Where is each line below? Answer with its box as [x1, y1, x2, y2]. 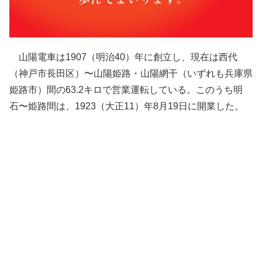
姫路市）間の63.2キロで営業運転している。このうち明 [9, 84, 243, 95]
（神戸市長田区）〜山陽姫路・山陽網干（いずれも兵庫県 [9, 68, 253, 78]
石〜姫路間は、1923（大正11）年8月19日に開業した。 [9, 101, 244, 111]
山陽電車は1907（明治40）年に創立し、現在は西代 [9, 51, 237, 62]
